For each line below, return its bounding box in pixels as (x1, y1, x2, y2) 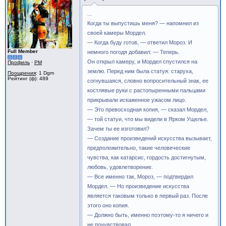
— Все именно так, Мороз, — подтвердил (87, 174, 193, 180)
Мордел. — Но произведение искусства (87, 183, 189, 189)
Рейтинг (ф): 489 (8, 76, 48, 81)
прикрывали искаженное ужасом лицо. (87, 97, 186, 103)
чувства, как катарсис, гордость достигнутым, (87, 154, 206, 160)
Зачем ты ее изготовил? (87, 126, 149, 132)
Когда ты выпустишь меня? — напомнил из (87, 20, 199, 26)
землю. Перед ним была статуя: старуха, (87, 68, 193, 74)
